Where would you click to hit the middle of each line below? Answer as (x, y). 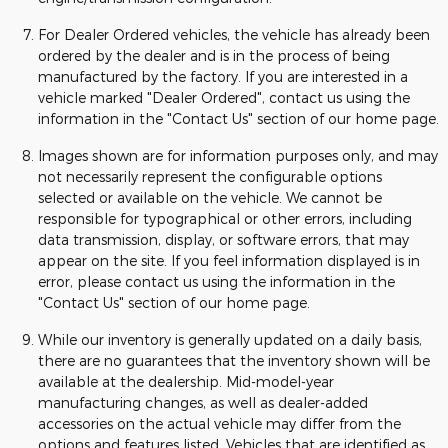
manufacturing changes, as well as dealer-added (203, 402)
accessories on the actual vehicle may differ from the (219, 423)
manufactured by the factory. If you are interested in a (223, 76)
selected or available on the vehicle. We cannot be (210, 197)
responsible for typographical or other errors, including (225, 218)
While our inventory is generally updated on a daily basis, (230, 339)
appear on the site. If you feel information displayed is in (229, 260)
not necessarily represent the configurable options (210, 176)
